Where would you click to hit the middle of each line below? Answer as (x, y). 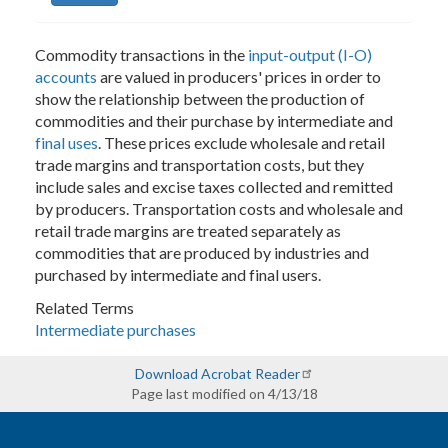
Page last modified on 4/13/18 (224, 393)
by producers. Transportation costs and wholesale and (219, 208)
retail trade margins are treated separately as (188, 230)
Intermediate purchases (115, 329)
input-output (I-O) (310, 54)
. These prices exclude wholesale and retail (241, 142)
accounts (66, 76)
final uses (66, 142)
